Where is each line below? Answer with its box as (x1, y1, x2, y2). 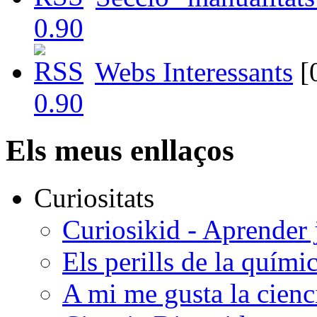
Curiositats (34, 183, 154, 213)
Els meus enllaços (6, 134, 234, 168)
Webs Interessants (95, 57, 293, 88)
